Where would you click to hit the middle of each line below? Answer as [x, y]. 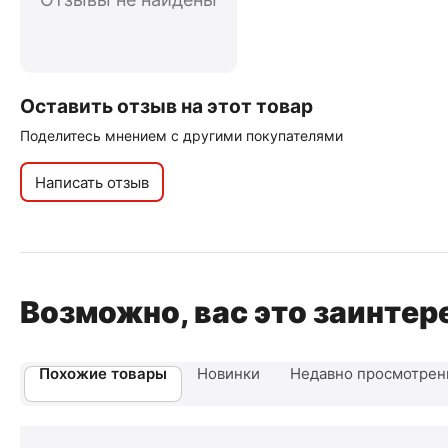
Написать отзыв [92, 182]
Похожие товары [103, 373]
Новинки [228, 373]
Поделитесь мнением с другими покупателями [181, 135]
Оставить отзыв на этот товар [166, 106]
